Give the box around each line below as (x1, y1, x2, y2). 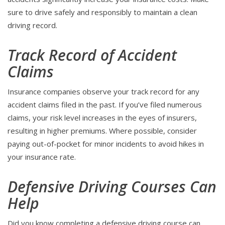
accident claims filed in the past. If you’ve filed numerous (8, 99, 202, 110)
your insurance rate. (8, 152, 76, 162)
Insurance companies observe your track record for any (8, 86, 199, 97)
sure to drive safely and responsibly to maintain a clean (8, 7, 197, 18)
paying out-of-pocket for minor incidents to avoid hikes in (8, 139, 204, 149)
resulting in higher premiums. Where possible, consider (8, 126, 197, 136)
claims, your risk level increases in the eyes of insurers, (8, 113, 197, 123)
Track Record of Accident (8, 45, 177, 66)
